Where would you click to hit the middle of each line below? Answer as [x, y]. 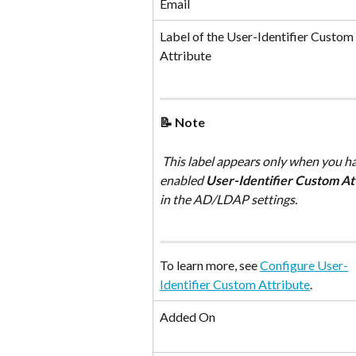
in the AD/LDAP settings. [230, 199]
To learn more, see [210, 265]
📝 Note [182, 122]
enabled [183, 180]
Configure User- [304, 265]
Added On [188, 317]
